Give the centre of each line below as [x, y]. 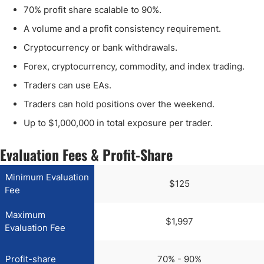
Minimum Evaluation [47, 177]
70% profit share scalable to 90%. [93, 9]
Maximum [25, 214]
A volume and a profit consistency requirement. [122, 28]
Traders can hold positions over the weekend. [119, 104]
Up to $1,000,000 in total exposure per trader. [118, 123]
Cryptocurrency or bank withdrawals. [100, 47]
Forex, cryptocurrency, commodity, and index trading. [134, 66]
